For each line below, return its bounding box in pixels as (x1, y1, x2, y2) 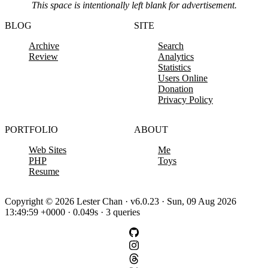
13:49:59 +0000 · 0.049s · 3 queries (5, 207, 140, 218)
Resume (29, 166, 59, 177)
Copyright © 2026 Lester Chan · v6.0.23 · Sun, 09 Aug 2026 (5, 196, 236, 207)
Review (29, 51, 58, 62)
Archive (29, 41, 59, 51)
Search (158, 41, 184, 51)
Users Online (158, 73, 208, 84)
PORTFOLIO (5, 124, 58, 135)
